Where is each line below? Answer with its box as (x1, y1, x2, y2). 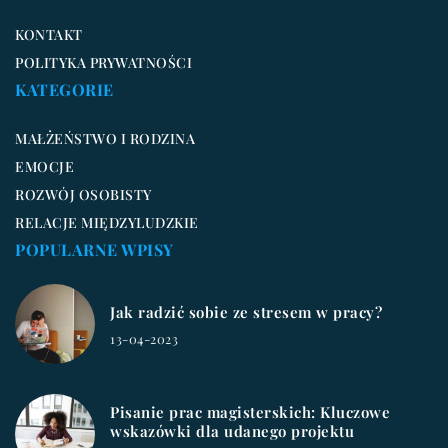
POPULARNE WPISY (15, 238, 174, 260)
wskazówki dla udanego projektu (110, 421, 354, 442)
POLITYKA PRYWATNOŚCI (15, 52, 192, 72)
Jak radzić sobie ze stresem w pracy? (110, 301, 382, 322)
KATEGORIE (15, 78, 114, 100)
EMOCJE (15, 156, 74, 176)
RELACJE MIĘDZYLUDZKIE (15, 212, 199, 232)
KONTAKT (15, 24, 83, 44)
